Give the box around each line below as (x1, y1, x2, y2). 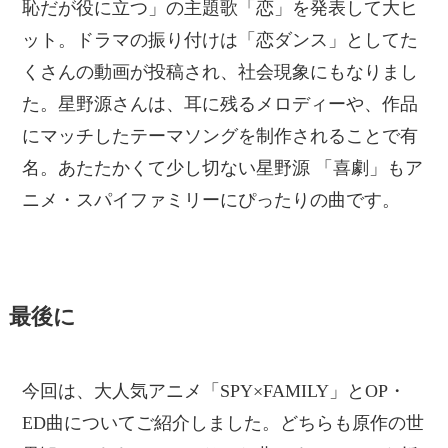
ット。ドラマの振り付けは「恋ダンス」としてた (22, 30, 419, 51)
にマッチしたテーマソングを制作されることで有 (22, 126, 419, 147)
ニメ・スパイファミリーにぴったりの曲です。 (22, 190, 401, 211)
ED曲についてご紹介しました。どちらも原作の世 (22, 413, 425, 434)
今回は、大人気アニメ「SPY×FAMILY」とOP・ (22, 381, 407, 402)
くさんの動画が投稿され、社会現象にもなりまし (22, 62, 419, 83)
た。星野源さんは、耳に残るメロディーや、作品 (22, 94, 419, 115)
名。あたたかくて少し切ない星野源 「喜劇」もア (22, 158, 424, 179)
